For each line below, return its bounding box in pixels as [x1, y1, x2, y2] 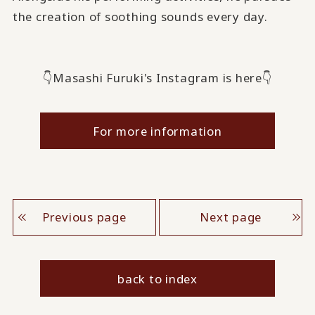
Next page [200, 209, 262, 226]
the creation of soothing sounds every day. [12, 8, 268, 25]
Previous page [41, 209, 127, 226]
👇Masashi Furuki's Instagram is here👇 [43, 69, 272, 86]
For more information [93, 122, 222, 139]
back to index [117, 270, 198, 287]
